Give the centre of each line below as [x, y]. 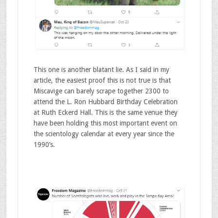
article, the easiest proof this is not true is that [102, 80]
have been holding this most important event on [105, 123]
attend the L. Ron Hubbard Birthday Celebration [105, 101]
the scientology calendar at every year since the [104, 134]
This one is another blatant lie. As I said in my [101, 69]
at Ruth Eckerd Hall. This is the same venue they [105, 112]
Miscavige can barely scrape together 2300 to [101, 91]
